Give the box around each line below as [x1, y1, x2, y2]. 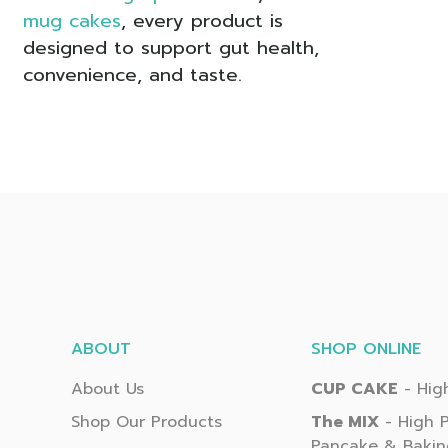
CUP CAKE [311, 377, 399, 402]
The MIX [311, 409, 380, 434]
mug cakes [22, 6, 121, 35]
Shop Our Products [70, 409, 222, 434]
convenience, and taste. [22, 60, 242, 89]
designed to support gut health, [22, 33, 319, 62]
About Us [70, 377, 144, 402]
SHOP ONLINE [311, 336, 422, 361]
